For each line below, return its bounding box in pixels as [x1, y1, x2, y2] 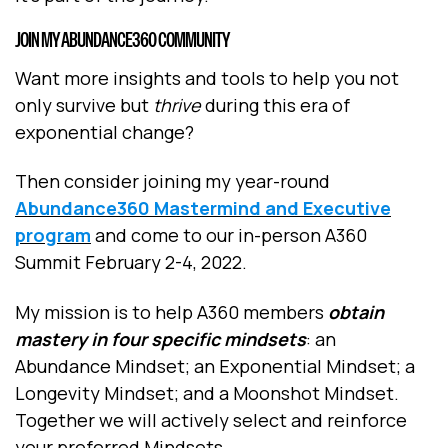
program [15, 223, 91, 248]
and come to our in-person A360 [91, 223, 367, 248]
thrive [153, 92, 201, 117]
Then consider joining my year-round [15, 169, 330, 194]
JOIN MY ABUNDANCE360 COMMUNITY [15, 26, 229, 53]
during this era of [201, 92, 350, 117]
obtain [328, 299, 384, 324]
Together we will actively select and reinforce [15, 407, 407, 432]
